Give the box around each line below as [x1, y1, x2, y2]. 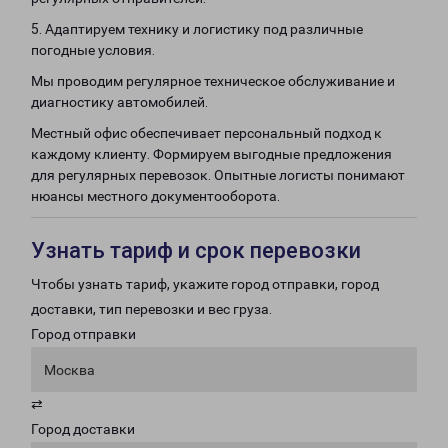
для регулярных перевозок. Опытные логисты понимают [31, 167, 405, 183]
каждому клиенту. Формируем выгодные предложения [31, 146, 392, 162]
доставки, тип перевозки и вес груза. [31, 301, 272, 317]
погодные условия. [31, 42, 155, 58]
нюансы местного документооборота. [31, 188, 280, 204]
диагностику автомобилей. [31, 94, 208, 110]
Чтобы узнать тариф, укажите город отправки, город [31, 276, 379, 292]
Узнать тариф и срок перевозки [31, 238, 361, 263]
